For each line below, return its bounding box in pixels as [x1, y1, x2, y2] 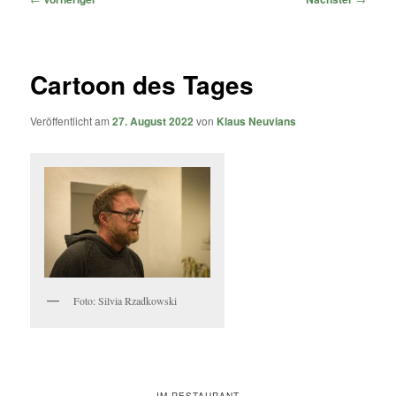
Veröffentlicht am [30, 113, 113, 129]
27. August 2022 [112, 113, 194, 130]
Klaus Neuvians [217, 113, 297, 130]
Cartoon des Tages [30, 66, 255, 103]
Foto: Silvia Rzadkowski [73, 293, 178, 308]
